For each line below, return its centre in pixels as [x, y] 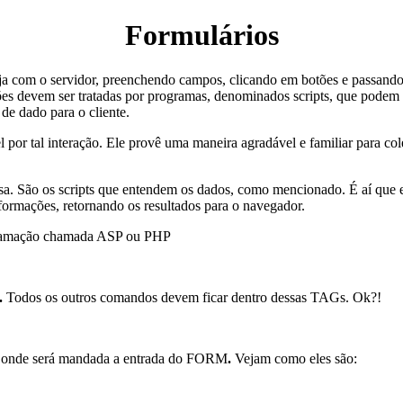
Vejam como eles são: [296, 358]
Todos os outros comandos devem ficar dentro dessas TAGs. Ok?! [192, 297]
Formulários [201, 36]
